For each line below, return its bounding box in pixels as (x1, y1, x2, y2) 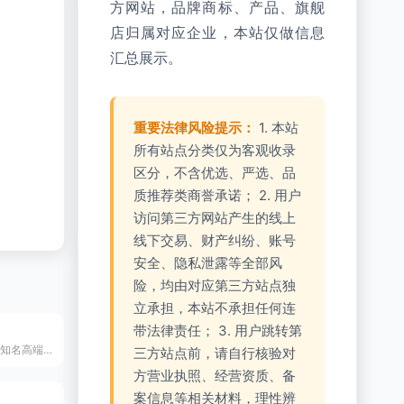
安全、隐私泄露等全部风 (133, 254, 282, 271)
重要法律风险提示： (133, 119, 255, 136)
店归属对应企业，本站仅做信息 (110, 24, 325, 41)
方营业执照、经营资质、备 (133, 367, 296, 384)
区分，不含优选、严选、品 (133, 164, 296, 181)
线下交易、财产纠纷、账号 (133, 232, 296, 249)
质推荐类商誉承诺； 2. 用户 (133, 187, 301, 204)
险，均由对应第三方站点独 (133, 277, 296, 294)
